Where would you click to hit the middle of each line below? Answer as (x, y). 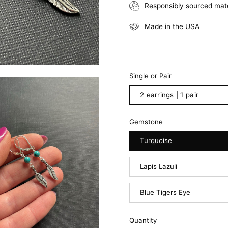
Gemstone (146, 121)
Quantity (143, 220)
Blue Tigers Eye (165, 192)
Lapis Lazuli (159, 166)
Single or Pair (150, 76)
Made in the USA (172, 27)
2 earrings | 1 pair (169, 94)
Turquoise (156, 140)
